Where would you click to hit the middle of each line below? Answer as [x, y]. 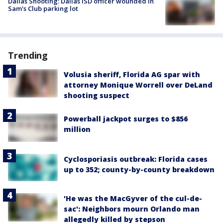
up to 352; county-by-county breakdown [139, 169]
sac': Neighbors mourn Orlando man [132, 209]
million [77, 129]
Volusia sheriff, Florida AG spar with [132, 75]
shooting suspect [97, 96]
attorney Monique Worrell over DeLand [138, 85]
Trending [28, 56]
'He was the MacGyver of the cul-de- [133, 199]
